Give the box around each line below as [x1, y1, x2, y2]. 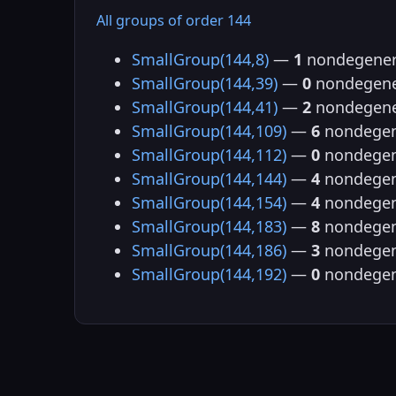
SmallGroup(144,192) [132, 263, 286, 286]
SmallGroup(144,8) [132, 49, 269, 71]
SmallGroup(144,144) [132, 168, 286, 190]
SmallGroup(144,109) [132, 120, 286, 142]
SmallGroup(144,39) [132, 72, 278, 95]
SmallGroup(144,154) [132, 192, 286, 214]
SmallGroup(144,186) [132, 240, 286, 262]
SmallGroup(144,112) [132, 144, 286, 166]
